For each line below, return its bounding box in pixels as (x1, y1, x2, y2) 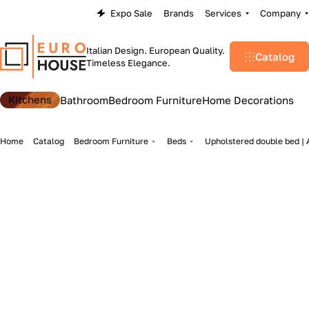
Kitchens (8, 93, 52, 106)
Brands (163, 8, 195, 19)
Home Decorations (202, 94, 294, 106)
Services (205, 8, 242, 19)
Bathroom (60, 94, 108, 106)
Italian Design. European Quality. (86, 45, 226, 56)
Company (260, 8, 301, 19)
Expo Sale (110, 8, 153, 19)
